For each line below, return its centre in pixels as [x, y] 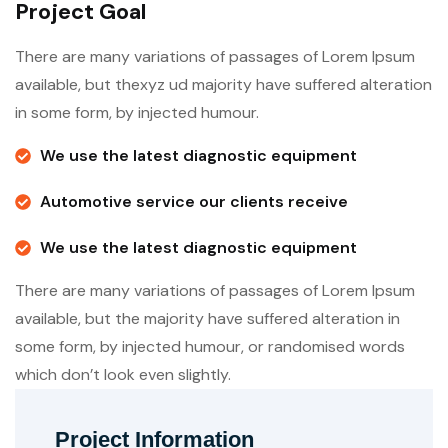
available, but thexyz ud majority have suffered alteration [223, 84]
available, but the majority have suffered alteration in [207, 318]
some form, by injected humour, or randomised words [210, 346]
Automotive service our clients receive [194, 201]
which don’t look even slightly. [123, 374]
